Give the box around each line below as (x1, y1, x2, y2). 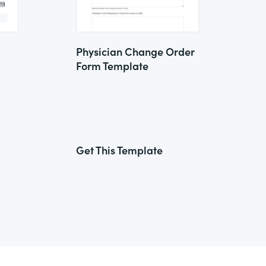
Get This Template (76, 142, 163, 157)
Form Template (76, 58, 148, 73)
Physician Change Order (76, 44, 195, 59)
